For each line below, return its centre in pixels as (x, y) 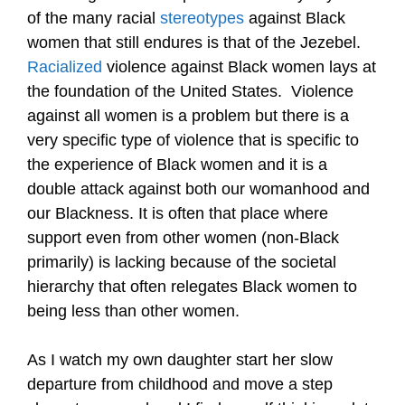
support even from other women (144, 238)
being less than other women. (133, 311)
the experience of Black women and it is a (177, 165)
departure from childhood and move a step (180, 384)
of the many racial (94, 18)
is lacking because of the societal (217, 262)
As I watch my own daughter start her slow (180, 360)
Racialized (67, 67)
